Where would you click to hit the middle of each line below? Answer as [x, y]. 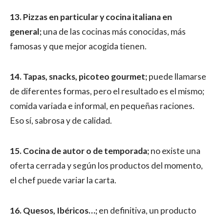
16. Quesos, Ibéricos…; [54, 210]
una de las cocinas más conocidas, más [114, 32]
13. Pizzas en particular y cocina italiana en [91, 17]
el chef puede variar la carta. [63, 180]
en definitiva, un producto [147, 210]
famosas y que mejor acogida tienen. [78, 46]
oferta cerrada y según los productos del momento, [106, 165]
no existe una [175, 151]
